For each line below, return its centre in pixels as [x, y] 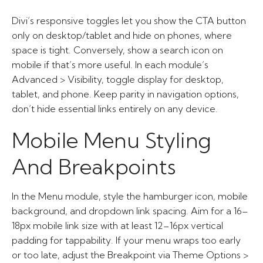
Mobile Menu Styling [112, 140]
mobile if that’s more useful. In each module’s [110, 65]
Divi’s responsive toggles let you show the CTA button [129, 21]
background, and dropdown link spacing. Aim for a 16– [130, 211]
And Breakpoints [94, 166]
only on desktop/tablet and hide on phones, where [122, 35]
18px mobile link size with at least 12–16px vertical [117, 225]
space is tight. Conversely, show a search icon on [117, 50]
